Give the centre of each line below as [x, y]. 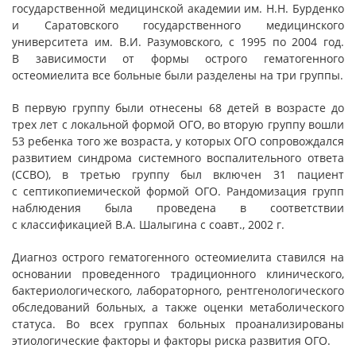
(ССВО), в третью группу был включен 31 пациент [178, 174]
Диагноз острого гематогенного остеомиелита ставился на [178, 257]
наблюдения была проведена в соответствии [178, 208]
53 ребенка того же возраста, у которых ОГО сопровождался [178, 141]
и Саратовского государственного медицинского [178, 25]
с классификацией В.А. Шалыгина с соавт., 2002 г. [148, 224]
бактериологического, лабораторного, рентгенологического [178, 290]
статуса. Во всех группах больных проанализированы [178, 324]
